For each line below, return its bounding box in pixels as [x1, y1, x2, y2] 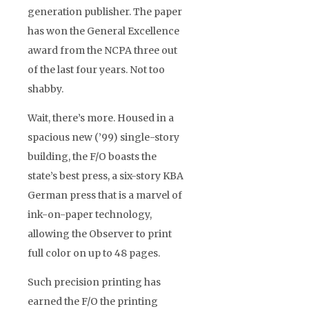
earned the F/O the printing [28, 295, 158, 308]
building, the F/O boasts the [28, 150, 157, 163]
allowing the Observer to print [28, 227, 172, 240]
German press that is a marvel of [28, 188, 182, 201]
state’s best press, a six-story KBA [28, 169, 183, 182]
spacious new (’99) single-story [28, 130, 179, 143]
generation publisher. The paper [28, 5, 182, 18]
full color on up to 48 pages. [28, 246, 160, 259]
